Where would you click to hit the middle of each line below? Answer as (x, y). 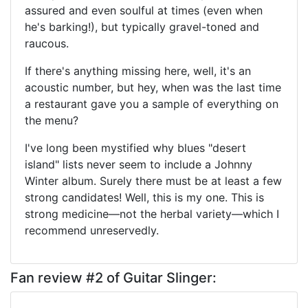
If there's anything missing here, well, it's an (138, 70)
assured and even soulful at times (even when (144, 10)
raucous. (47, 43)
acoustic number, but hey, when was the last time (153, 87)
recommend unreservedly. (92, 230)
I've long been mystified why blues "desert (135, 147)
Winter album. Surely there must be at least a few (153, 180)
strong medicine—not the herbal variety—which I (152, 213)
